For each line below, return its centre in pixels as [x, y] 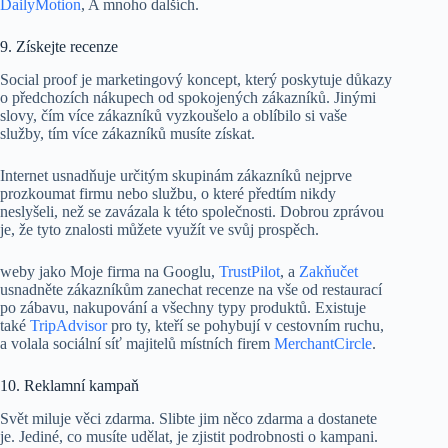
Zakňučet [328, 271]
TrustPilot [249, 271]
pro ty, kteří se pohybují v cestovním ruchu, [247, 325]
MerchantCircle [321, 343]
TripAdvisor [70, 325]
